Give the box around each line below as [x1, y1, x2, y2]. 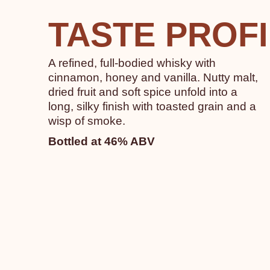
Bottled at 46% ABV [48, 134, 155, 148]
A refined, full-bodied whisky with [48, 56, 216, 69]
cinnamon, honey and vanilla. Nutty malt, [48, 71, 258, 84]
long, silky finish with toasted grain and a [48, 99, 256, 113]
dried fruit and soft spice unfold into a [48, 85, 237, 98]
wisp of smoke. [48, 114, 125, 127]
